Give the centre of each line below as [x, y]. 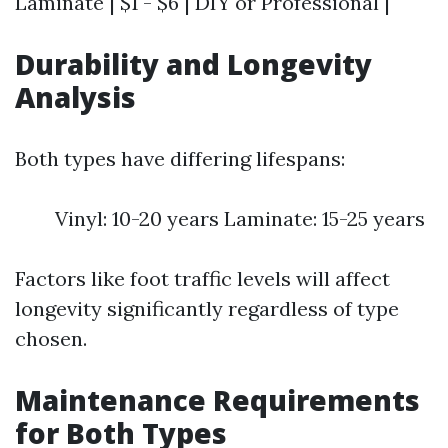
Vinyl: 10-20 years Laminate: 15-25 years [240, 218]
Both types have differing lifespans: [180, 158]
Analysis [75, 97]
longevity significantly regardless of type [207, 308]
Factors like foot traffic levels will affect [202, 278]
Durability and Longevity [193, 64]
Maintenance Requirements [217, 400]
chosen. [51, 338]
